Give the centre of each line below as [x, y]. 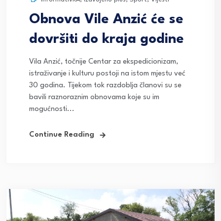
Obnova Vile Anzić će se [106, 19]
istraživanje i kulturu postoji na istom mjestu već [107, 74]
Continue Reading [62, 135]
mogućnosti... [52, 109]
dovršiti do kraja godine [107, 39]
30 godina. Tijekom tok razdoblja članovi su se [105, 85]
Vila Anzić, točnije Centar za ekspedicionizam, [104, 62]
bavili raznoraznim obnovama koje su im [94, 97]
